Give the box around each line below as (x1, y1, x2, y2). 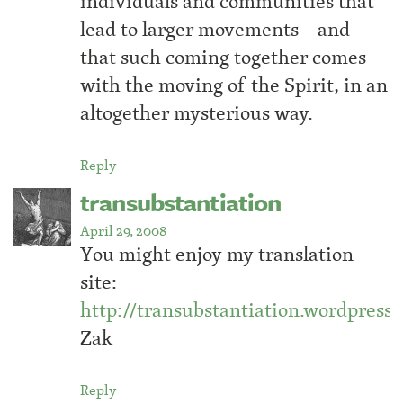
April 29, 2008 (80, 219, 166, 241)
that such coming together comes (80, 41, 366, 72)
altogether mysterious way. (80, 97, 313, 128)
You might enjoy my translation (80, 238, 354, 269)
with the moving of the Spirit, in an (80, 69, 388, 100)
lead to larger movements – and (80, 13, 350, 44)
